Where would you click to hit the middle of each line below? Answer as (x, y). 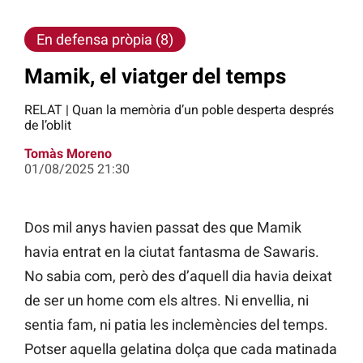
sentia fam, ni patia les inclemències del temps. (176, 325)
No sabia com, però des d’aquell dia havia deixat (178, 276)
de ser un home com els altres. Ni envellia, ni (167, 301)
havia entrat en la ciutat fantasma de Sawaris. (172, 252)
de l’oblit (48, 126)
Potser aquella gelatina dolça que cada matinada (181, 349)
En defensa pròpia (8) (105, 39)
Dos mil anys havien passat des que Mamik (163, 228)
